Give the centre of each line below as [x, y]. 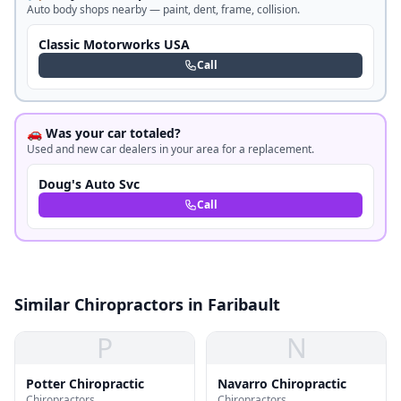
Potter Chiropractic [85, 384]
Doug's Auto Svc [89, 184]
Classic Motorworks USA [114, 44]
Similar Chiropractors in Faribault [147, 304]
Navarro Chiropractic [282, 384]
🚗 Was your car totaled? [104, 133]
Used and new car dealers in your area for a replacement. [171, 149]
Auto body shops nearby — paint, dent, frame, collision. [163, 9]
